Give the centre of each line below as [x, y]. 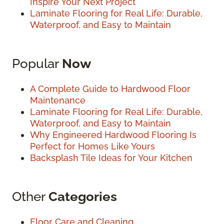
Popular [37, 63]
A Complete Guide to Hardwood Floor [110, 89]
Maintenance [58, 100]
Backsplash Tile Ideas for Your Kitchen [111, 158]
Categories [83, 196]
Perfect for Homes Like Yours [92, 146]
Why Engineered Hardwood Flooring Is [113, 135]
